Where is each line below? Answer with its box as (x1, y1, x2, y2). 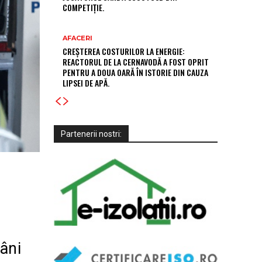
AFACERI (63, 33, 92, 42)
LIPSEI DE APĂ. (63, 76, 109, 89)
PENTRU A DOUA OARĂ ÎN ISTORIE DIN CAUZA (63, 65, 208, 78)
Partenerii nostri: (61, 129, 122, 139)
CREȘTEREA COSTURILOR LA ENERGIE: (63, 44, 185, 57)
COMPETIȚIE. (63, 1, 104, 14)
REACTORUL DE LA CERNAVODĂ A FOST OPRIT (63, 55, 209, 68)
